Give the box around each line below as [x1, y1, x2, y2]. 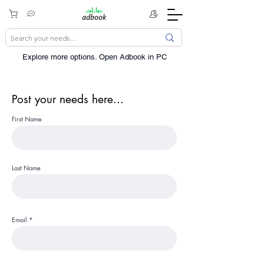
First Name [12, 114, 42, 123]
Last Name [12, 163, 41, 172]
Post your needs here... [12, 92, 124, 107]
